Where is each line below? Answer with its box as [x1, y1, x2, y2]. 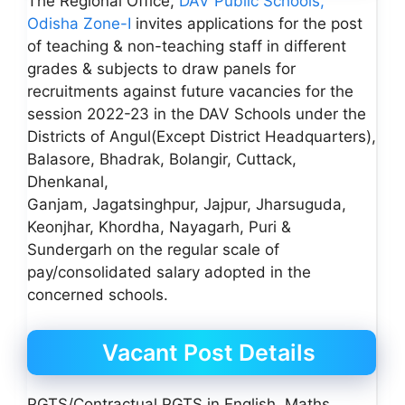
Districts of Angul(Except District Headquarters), [27, 127, 376, 146]
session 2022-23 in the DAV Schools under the [27, 105, 366, 123]
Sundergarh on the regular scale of [27, 240, 279, 259]
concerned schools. [27, 286, 168, 304]
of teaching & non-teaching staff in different [27, 37, 346, 55]
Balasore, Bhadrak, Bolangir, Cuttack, [27, 150, 297, 168]
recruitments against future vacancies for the [27, 82, 353, 100]
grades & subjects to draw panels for [27, 60, 296, 78]
